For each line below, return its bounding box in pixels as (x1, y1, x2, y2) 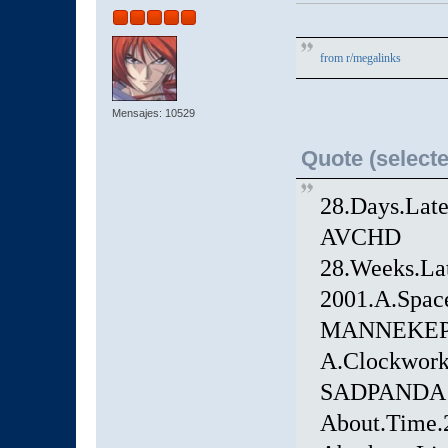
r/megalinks (345, 50, 401, 65)
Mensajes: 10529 (111, 106, 195, 119)
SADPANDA (319, 379, 446, 406)
